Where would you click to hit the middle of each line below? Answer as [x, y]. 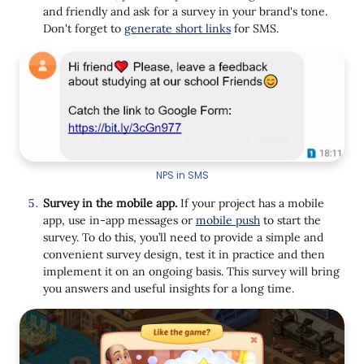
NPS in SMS [182, 175]
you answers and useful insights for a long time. [169, 288]
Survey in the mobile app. [112, 203]
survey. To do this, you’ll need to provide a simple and [183, 237]
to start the [290, 220]
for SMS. [255, 29]
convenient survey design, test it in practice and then [184, 254]
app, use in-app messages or [119, 220]
